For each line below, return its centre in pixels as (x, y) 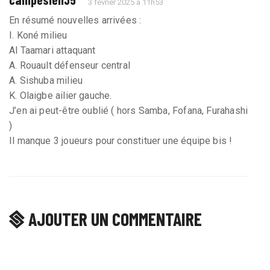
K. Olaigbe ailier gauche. (61, 96)
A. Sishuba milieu (46, 81)
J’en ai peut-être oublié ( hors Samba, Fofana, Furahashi (129, 111)
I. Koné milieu (38, 36)
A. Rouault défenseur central (70, 66)
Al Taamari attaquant (52, 51)
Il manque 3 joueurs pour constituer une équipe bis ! (121, 141)
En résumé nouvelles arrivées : (75, 20)
